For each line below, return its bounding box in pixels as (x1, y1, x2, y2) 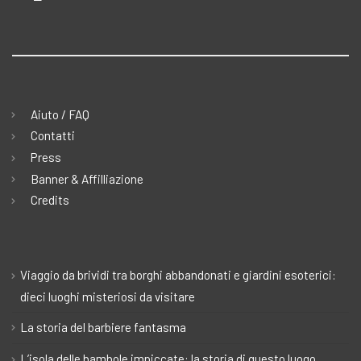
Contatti (31, 128, 75, 143)
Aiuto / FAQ (31, 106, 89, 122)
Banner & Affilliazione (31, 171, 143, 186)
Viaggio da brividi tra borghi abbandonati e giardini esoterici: (20, 267, 336, 282)
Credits (31, 193, 69, 208)
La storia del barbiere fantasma (20, 319, 186, 334)
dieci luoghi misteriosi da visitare (20, 288, 195, 304)
